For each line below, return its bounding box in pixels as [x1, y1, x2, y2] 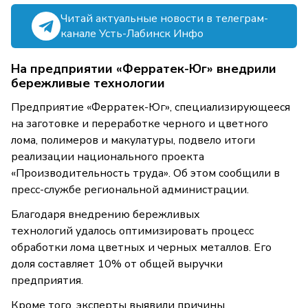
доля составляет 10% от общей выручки [11, 256, 223, 272]
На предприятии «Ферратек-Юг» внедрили [11, 60, 276, 78]
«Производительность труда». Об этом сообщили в [11, 166, 280, 181]
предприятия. [11, 273, 83, 289]
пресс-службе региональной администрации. [11, 182, 249, 198]
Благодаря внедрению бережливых [11, 207, 200, 223]
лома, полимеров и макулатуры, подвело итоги [11, 133, 255, 148]
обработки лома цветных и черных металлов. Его [11, 240, 272, 256]
